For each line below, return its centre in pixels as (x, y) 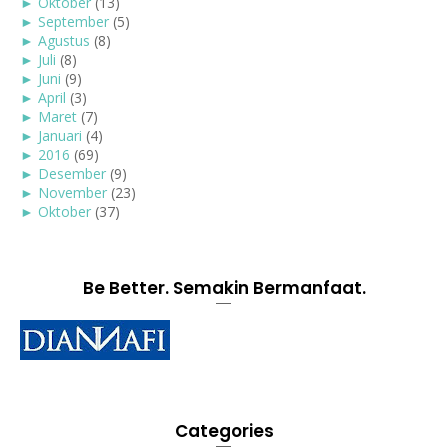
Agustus (64, 41)
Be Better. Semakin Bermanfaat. (224, 288)
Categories (224, 431)
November (72, 193)
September (73, 22)
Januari (60, 136)
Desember (72, 174)
